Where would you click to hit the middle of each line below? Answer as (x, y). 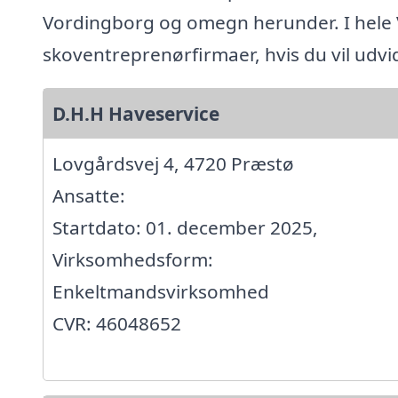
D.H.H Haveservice (136, 114)
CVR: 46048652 (117, 324)
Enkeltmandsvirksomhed (161, 292)
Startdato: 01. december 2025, (185, 228)
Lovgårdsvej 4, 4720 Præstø (173, 164)
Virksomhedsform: (133, 260)
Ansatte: (89, 196)
